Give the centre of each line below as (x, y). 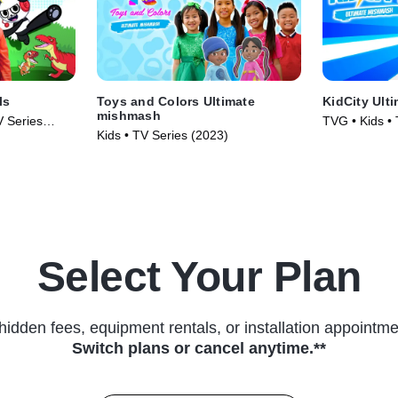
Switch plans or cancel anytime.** (199, 349)
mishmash (128, 116)
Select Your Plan (199, 277)
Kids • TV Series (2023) (162, 135)
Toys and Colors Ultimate (175, 102)
